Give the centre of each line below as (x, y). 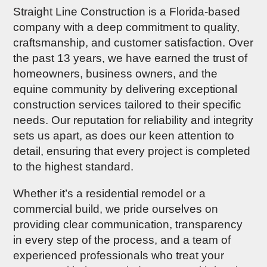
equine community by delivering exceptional (125, 89)
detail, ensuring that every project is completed (132, 151)
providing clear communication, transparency (128, 224)
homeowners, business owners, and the (116, 74)
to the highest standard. (74, 167)
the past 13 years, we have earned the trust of (131, 58)
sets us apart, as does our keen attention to (124, 136)
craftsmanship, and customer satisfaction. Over (133, 43)
